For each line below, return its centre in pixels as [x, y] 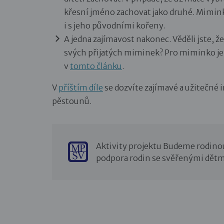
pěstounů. [72, 101]
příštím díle [81, 87]
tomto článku [96, 66]
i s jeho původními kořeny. [115, 25]
